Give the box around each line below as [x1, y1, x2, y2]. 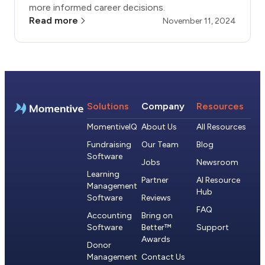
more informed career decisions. [29, 1, 165, 13]
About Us [141, 121, 177, 132]
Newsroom [196, 157, 238, 167]
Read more [29, 14, 78, 26]
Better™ [141, 222, 172, 232]
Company [141, 100, 185, 112]
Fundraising [87, 139, 132, 150]
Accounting [87, 210, 132, 221]
